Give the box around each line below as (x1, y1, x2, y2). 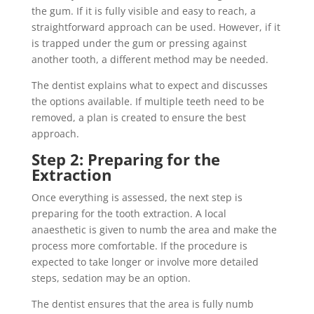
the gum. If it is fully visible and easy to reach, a (31, 4, 256, 18)
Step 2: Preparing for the (31, 149, 220, 170)
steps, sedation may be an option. (31, 271, 191, 285)
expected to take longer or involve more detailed (31, 255, 259, 269)
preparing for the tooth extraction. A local (31, 207, 226, 221)
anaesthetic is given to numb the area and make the (31, 223, 277, 237)
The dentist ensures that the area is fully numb (31, 297, 254, 311)
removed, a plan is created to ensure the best (31, 111, 246, 125)
